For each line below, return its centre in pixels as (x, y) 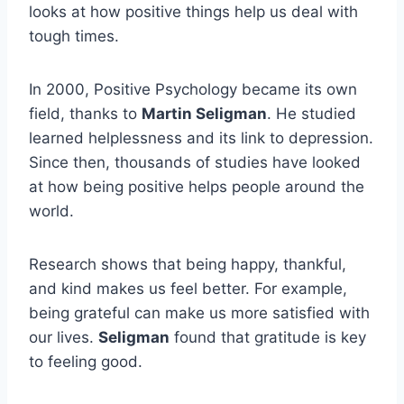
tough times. (74, 36)
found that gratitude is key (268, 337)
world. (51, 211)
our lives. (64, 337)
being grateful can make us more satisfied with (199, 312)
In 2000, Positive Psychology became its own (193, 89)
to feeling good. (86, 361)
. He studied (312, 113)
